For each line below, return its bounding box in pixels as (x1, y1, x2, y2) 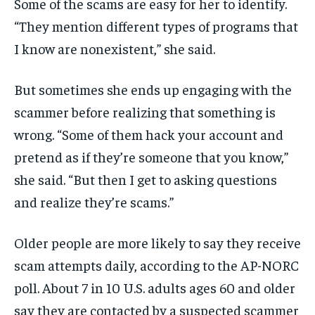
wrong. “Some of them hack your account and (14, 125, 283, 143)
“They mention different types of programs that (14, 17, 298, 35)
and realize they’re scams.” (14, 193, 174, 211)
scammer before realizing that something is (14, 103, 276, 121)
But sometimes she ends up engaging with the (14, 80, 292, 98)
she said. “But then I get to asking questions (14, 170, 277, 188)
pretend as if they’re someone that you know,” (14, 148, 288, 166)
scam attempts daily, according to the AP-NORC (14, 256, 299, 274)
